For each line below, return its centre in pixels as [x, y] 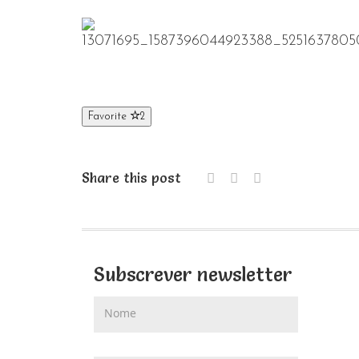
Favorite [109, 116]
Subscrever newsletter [193, 274]
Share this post [131, 177]
